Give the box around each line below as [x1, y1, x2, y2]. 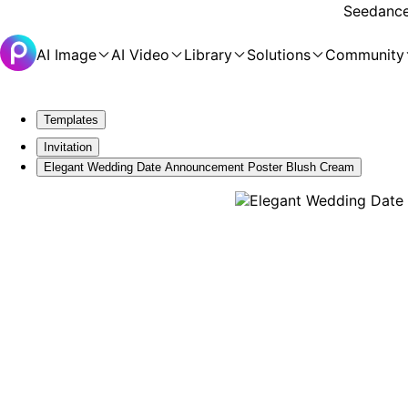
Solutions [247, 46, 311, 64]
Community [325, 46, 404, 64]
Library [184, 46, 232, 64]
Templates [44, 113, 98, 127]
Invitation [44, 140, 92, 154]
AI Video [111, 46, 169, 64]
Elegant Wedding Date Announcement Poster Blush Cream [44, 160, 354, 174]
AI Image [36, 46, 97, 64]
